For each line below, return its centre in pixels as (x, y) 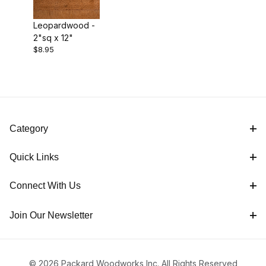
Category (29, 129)
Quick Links (34, 157)
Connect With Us (45, 186)
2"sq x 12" (53, 37)
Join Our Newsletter (51, 216)
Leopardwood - (64, 25)
